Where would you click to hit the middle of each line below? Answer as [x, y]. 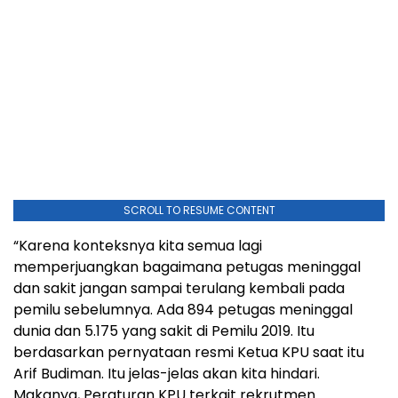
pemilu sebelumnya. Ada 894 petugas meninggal [183, 309]
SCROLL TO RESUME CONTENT [199, 210]
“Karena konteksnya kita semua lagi [138, 245]
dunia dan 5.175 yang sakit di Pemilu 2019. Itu [164, 330]
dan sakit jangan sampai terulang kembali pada [179, 288]
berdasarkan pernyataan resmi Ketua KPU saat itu [189, 352]
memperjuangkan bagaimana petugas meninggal [187, 267]
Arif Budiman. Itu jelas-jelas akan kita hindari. [167, 373]
